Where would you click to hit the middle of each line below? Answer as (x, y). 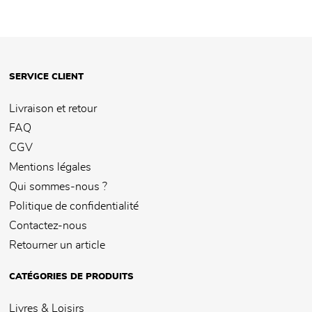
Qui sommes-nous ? (58, 187)
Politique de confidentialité (74, 206)
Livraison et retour (53, 109)
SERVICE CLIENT (46, 77)
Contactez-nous (48, 226)
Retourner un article (57, 245)
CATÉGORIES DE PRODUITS (71, 277)
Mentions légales (50, 167)
